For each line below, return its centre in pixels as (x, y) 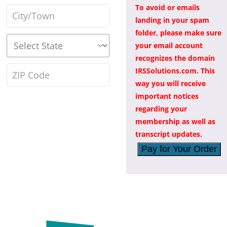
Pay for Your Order (179, 149)
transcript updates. (169, 134)
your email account (169, 45)
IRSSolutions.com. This (175, 70)
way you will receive (171, 83)
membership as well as (175, 121)
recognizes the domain (175, 58)
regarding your (161, 108)
